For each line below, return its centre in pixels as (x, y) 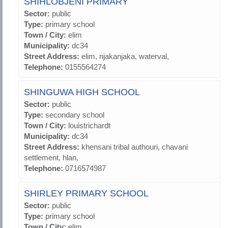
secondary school (75, 115)
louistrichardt (89, 126)
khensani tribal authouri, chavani (135, 147)
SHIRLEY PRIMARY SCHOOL (86, 194)
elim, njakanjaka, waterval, (125, 56)
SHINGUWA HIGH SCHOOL (82, 92)
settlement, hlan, (51, 158)
